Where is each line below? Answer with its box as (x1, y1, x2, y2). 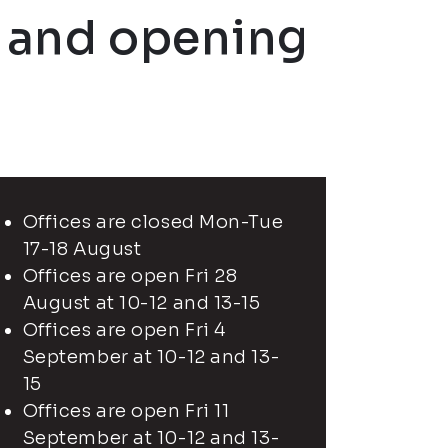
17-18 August (22, 238, 142, 260)
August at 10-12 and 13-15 (22, 292, 261, 314)
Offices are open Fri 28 (22, 265, 238, 287)
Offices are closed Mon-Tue (22, 211, 284, 233)
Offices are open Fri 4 (22, 319, 226, 341)
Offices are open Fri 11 (22, 400, 230, 422)
